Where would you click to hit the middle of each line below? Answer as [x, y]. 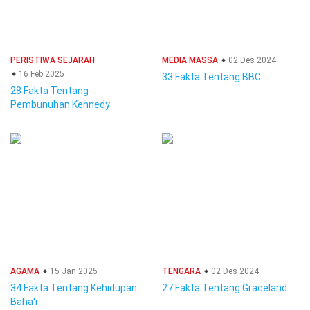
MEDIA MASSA [190, 60]
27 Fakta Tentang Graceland [225, 288]
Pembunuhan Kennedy [60, 104]
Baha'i [24, 302]
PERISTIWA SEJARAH [53, 60]
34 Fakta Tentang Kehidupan [74, 288]
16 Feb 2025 [40, 74]
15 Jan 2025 [73, 271]
